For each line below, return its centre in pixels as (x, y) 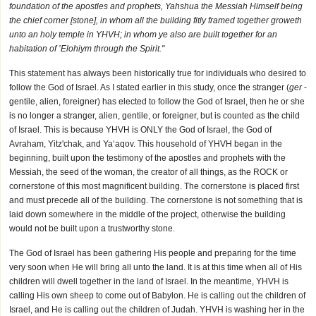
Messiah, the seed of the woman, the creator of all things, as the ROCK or (148, 172)
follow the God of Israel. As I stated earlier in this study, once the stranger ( (149, 87)
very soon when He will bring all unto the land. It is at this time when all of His (156, 267)
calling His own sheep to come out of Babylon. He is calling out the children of (157, 296)
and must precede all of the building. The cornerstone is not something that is (156, 200)
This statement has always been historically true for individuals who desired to (158, 73)
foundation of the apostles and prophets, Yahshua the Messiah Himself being (156, 6)
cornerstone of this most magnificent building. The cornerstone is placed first (154, 186)
